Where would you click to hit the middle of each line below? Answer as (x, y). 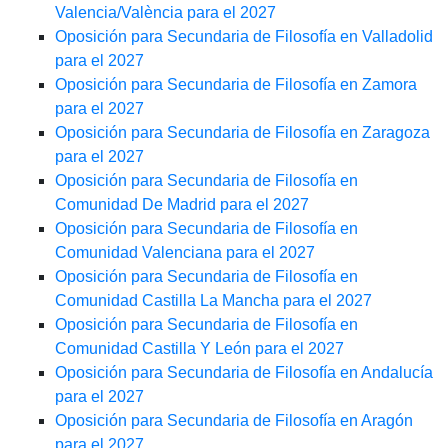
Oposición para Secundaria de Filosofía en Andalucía (244, 373)
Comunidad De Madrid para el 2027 (182, 205)
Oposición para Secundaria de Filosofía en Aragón (234, 421)
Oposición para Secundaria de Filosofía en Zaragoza (242, 133)
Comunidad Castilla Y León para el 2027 (199, 349)
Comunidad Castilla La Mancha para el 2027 (213, 301)
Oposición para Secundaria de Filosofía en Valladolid (244, 37)
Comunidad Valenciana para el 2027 (185, 253)
